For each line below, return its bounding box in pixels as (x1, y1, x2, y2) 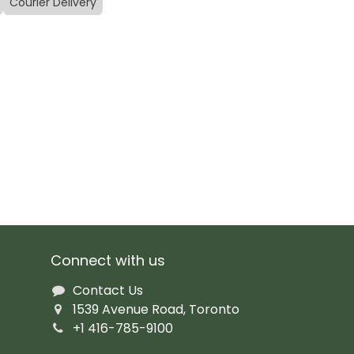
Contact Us (73, 281, 144, 300)
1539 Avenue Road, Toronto (73, 300, 240, 319)
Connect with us (50, 250, 165, 271)
